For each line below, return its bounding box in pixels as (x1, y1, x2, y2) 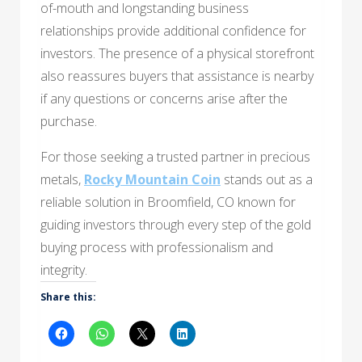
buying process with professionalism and (40, 238, 273, 256)
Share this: (40, 289, 96, 304)
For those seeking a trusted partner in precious (40, 147, 310, 166)
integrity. (40, 260, 87, 279)
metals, (40, 170, 84, 188)
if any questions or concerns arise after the (40, 89, 288, 107)
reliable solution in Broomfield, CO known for (40, 192, 296, 211)
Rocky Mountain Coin (84, 170, 221, 188)
